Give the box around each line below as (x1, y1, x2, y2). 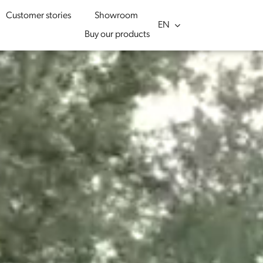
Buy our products (85, 30, 150, 40)
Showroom (95, 11, 139, 21)
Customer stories (6, 11, 72, 21)
